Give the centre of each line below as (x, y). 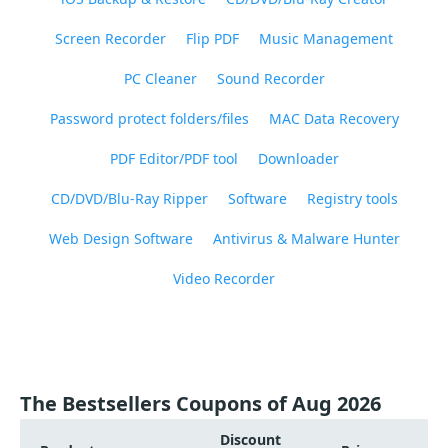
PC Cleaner (160, 78)
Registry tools (352, 198)
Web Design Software (120, 238)
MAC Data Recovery (333, 118)
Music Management (326, 38)
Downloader (298, 158)
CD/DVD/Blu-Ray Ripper (129, 198)
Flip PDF (212, 38)
